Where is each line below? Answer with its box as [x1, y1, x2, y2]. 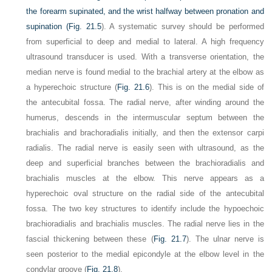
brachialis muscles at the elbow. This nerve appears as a [26, 174, 264, 183]
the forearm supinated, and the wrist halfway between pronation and [26, 7, 264, 16]
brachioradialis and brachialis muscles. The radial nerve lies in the [26, 219, 264, 228]
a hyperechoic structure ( [26, 83, 117, 92]
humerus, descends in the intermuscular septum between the [26, 113, 264, 122]
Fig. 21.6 [117, 83, 149, 92]
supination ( [26, 22, 69, 31]
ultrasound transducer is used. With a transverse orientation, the [26, 52, 264, 61]
